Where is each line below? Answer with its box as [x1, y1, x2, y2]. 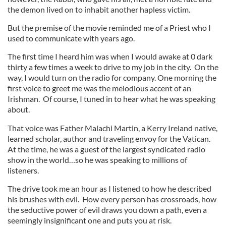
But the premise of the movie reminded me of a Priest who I [8, 23, 211, 32]
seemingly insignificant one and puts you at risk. [8, 215, 172, 225]
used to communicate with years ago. [8, 33, 135, 43]
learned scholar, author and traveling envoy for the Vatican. [8, 134, 212, 143]
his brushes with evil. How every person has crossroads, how [8, 194, 216, 204]
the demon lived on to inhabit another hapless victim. [8, 5, 190, 14]
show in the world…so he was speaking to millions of [8, 155, 187, 164]
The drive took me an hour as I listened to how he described [8, 184, 211, 193]
